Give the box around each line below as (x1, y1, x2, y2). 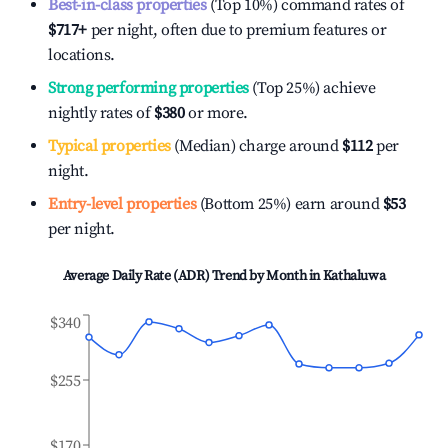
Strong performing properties (48, 78, 249, 98)
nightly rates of (48, 103, 155, 123)
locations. (48, 45, 115, 65)
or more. (184, 103, 249, 123)
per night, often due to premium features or (87, 20, 387, 40)
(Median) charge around (170, 136, 339, 156)
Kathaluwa (322, 267, 386, 285)
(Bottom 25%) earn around (196, 194, 380, 214)
